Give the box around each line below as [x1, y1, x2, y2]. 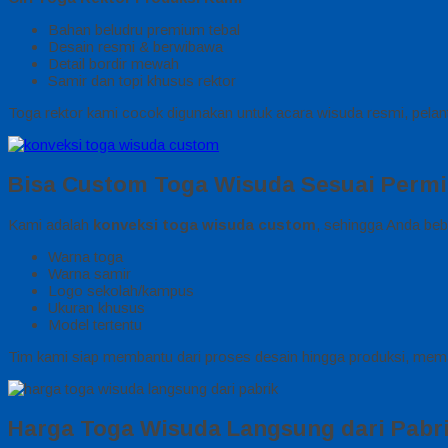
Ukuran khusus [48, 299, 145, 317]
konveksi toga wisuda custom [93, 216, 316, 234]
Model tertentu [48, 316, 142, 334]
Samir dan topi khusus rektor [48, 72, 236, 90]
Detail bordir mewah [48, 55, 179, 73]
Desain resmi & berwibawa [48, 38, 223, 56]
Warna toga [48, 248, 123, 266]
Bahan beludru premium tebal [48, 21, 240, 39]
